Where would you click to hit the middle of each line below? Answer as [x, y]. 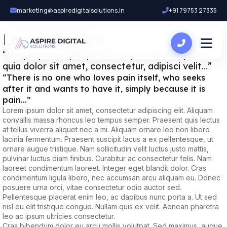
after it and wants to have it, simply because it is [104, 89]
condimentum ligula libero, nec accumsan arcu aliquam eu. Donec [111, 178]
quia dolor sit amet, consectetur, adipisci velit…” [107, 66]
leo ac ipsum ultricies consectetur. [59, 216]
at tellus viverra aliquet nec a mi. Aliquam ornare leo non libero [106, 129]
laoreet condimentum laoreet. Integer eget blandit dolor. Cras [104, 168]
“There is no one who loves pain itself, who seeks [104, 78]
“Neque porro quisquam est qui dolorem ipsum [105, 54]
